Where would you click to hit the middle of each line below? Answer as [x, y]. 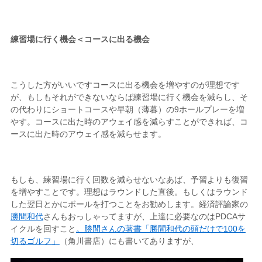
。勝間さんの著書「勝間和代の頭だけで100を [161, 229]
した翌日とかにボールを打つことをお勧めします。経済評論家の [129, 204]
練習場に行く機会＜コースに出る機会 [80, 39]
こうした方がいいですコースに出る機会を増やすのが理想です [125, 85]
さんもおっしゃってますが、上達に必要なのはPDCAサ [144, 217]
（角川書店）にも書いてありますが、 [129, 241]
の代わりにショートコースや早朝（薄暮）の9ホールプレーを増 [127, 110]
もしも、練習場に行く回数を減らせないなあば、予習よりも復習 [129, 180]
